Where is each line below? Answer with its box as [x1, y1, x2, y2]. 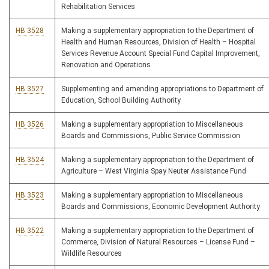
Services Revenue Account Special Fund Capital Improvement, [61, 49, 260, 58]
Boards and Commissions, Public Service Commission [61, 131, 240, 141]
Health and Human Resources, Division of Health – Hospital [61, 38, 256, 47]
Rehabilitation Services [61, 2, 135, 11]
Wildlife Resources [61, 249, 122, 258]
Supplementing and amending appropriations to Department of [61, 85, 264, 94]
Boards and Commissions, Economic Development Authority [61, 202, 260, 211]
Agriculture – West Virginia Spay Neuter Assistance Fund [61, 167, 246, 176]
